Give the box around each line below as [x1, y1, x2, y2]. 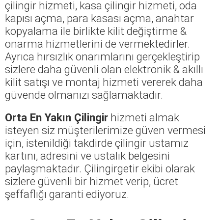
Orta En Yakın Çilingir [5, 110, 108, 124]
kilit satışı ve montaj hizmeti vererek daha [5, 75, 203, 88]
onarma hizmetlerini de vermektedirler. [5, 37, 190, 50]
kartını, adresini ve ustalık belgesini [5, 149, 170, 162]
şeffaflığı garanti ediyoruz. [5, 187, 129, 200]
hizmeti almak [108, 110, 179, 124]
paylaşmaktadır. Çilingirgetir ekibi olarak [5, 162, 195, 175]
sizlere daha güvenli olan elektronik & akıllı [5, 62, 203, 76]
